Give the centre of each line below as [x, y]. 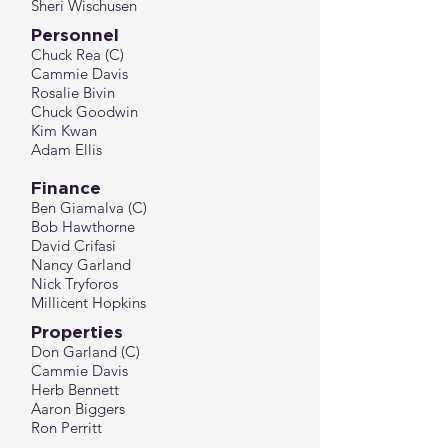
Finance [68, 187]
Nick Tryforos [74, 283]
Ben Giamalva [77, 207]
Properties [79, 331]
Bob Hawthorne [83, 226]
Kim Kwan [64, 130]
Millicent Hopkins [88, 302]
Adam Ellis [66, 149]
